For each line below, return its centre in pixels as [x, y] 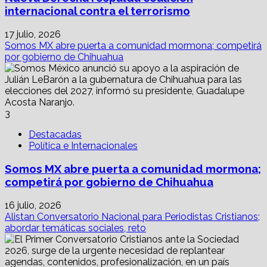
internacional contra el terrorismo [97, 11]
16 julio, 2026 [33, 206]
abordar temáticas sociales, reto [75, 228]
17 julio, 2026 [33, 34]
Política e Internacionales [83, 145]
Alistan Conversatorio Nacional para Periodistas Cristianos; [132, 217]
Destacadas [55, 134]
